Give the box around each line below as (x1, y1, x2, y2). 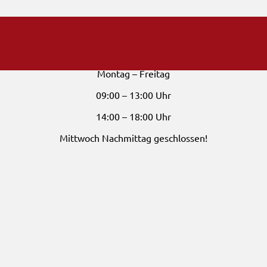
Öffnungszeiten (98, 45, 169, 58)
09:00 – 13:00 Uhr (96, 89, 171, 101)
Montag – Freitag (97, 67, 170, 79)
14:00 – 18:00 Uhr (96, 110, 171, 122)
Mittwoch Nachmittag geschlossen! (60, 132, 207, 144)
